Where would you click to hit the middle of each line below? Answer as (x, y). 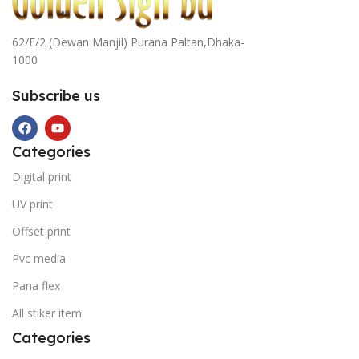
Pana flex (36, 286)
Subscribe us (56, 96)
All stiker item (47, 313)
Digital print (42, 177)
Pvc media (39, 259)
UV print (32, 204)
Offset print (41, 232)
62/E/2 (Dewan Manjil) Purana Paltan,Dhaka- (128, 42)
